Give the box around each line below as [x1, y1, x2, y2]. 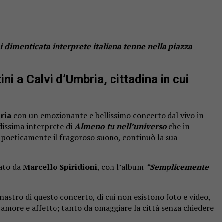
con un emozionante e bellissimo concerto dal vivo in [11, 110, 204, 121]
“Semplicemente [146, 161, 209, 172]
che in [166, 120, 190, 132]
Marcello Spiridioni [23, 161, 97, 172]
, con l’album [97, 161, 146, 172]
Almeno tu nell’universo [74, 120, 166, 132]
